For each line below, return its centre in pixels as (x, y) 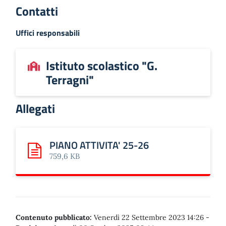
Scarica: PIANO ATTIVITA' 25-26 (81, 156)
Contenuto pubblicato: (54, 217)
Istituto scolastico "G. (102, 66)
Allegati (35, 108)
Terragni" (70, 80)
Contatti (37, 11)
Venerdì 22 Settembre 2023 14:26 (149, 217)
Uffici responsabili (48, 33)
